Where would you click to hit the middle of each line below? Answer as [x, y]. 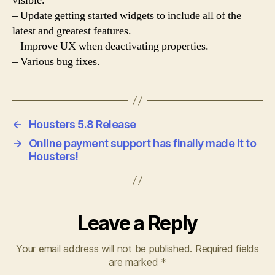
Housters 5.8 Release [82, 124]
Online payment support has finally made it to [142, 143]
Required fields [227, 249]
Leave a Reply [137, 223]
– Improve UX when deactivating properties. [110, 46]
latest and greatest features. [72, 31]
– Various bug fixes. [56, 62]
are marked [135, 262]
